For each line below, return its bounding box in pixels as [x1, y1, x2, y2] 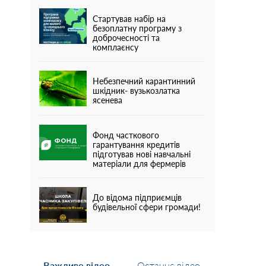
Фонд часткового [93, 130, 159, 140]
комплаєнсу [93, 42, 138, 52]
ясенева [93, 95, 122, 105]
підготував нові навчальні [93, 149, 191, 159]
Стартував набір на [93, 14, 166, 24]
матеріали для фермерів [93, 159, 186, 169]
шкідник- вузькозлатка [93, 85, 180, 96]
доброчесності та [93, 33, 160, 43]
